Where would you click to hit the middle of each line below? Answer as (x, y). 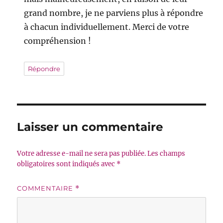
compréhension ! (58, 41)
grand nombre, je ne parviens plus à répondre (114, 13)
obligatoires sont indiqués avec (67, 164)
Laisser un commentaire (90, 127)
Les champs (167, 154)
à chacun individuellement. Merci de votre (107, 27)
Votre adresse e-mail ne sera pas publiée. (82, 154)
